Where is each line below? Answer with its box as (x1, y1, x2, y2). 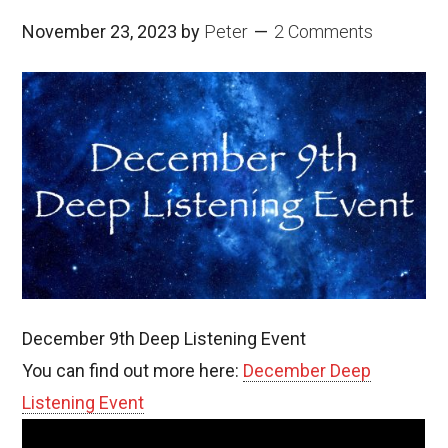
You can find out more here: (22, 360, 244, 382)
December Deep (243, 360, 372, 382)
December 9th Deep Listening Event (22, 328, 307, 350)
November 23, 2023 (22, 21, 178, 43)
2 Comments (274, 21, 374, 43)
